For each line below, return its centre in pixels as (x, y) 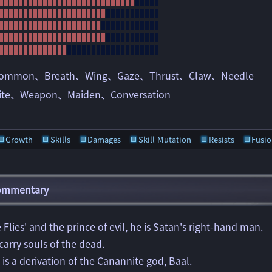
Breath (60, 75)
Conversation (141, 94)
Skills (60, 139)
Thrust (164, 75)
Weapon (39, 94)
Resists (221, 139)
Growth (19, 139)
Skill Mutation (165, 139)
